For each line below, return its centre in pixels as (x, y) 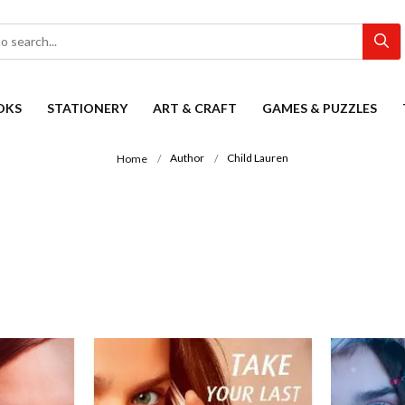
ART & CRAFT (195, 108)
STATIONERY (87, 108)
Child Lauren (258, 158)
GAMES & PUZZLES (320, 108)
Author (187, 158)
